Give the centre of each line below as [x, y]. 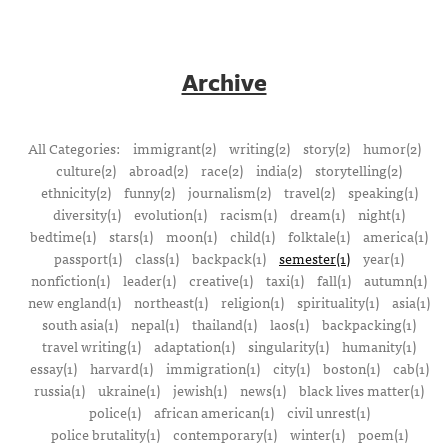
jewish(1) [200, 389]
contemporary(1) [224, 433]
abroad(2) [158, 169]
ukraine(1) [129, 389]
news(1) [263, 389]
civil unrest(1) [328, 411]
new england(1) [74, 301]
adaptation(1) [194, 345]
